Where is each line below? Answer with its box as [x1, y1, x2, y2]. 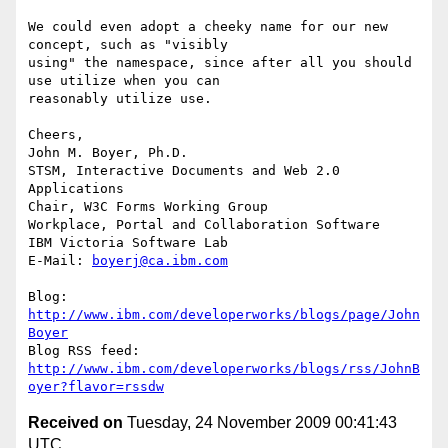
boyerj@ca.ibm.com [92, 253, 228, 269]
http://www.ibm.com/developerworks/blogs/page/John [28, 307, 420, 323]
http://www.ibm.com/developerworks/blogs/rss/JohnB [28, 361, 420, 377]
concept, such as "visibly [28, 37, 236, 53]
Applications [28, 181, 124, 197]
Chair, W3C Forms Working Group [28, 199, 268, 215]
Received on [28, 414, 123, 432]
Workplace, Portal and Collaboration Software [28, 217, 380, 233]
